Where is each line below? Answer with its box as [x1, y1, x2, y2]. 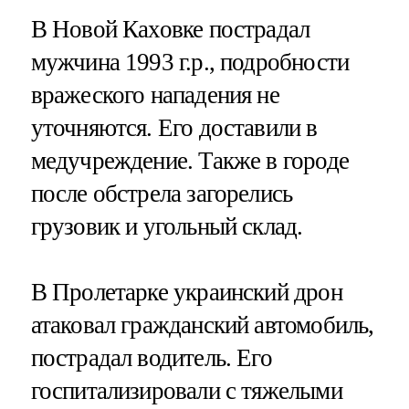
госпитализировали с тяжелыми [30, 376, 342, 404]
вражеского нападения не [30, 81, 279, 110]
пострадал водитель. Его [30, 343, 272, 372]
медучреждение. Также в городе [30, 147, 349, 175]
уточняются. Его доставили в [30, 114, 318, 142]
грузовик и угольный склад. [30, 213, 303, 241]
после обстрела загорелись [30, 180, 293, 208]
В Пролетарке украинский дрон [30, 278, 342, 306]
